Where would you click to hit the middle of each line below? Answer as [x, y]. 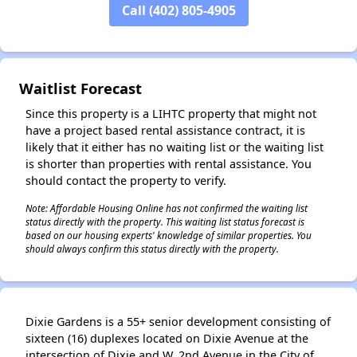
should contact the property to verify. [126, 180]
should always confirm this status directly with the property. [152, 249]
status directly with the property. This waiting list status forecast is [165, 222]
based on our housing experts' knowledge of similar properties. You [169, 235]
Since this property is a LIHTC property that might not [171, 114]
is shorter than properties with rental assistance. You [169, 164]
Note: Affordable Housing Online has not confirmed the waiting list [167, 208]
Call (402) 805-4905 [178, 10]
